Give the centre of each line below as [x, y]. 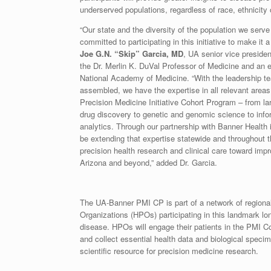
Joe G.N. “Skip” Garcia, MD [132, 54]
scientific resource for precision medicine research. [169, 251]
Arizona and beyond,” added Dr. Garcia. [149, 162]
